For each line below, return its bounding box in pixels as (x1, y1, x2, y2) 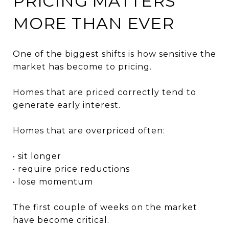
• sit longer (13, 151, 61, 161)
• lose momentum (13, 176, 93, 187)
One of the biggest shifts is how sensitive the (13, 49, 216, 59)
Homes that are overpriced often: (13, 125, 165, 135)
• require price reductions (13, 164, 130, 174)
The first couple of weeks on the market (13, 202, 197, 212)
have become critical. (13, 215, 109, 225)
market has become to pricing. (13, 61, 152, 72)
